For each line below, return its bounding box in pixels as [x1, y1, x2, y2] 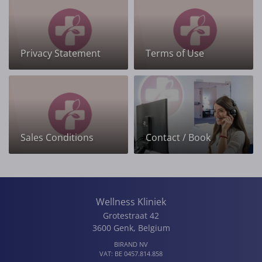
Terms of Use [146, 47, 204, 60]
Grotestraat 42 [103, 210, 159, 222]
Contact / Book [146, 131, 211, 144]
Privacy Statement [20, 47, 101, 60]
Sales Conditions [20, 131, 94, 144]
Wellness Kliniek [96, 195, 166, 209]
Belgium [137, 222, 170, 234]
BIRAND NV [114, 240, 148, 249]
